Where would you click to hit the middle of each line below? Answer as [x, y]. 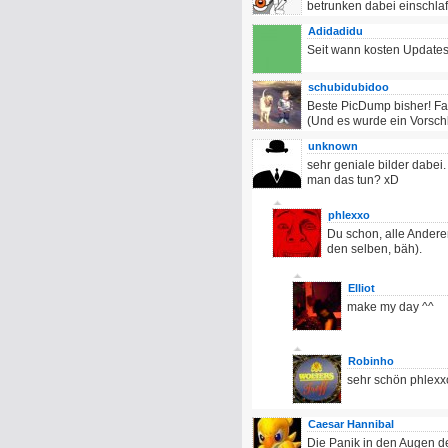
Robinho [371, 361]
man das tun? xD [353, 180]
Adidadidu [335, 31]
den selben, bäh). [374, 249]
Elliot [361, 288]
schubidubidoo [348, 87]
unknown [333, 146]
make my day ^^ [390, 307]
